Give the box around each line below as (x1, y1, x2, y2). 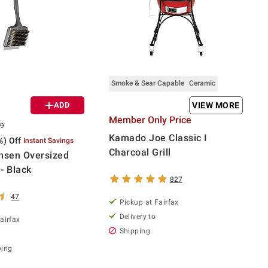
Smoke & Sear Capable (111, 78, 184, 87)
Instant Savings (23, 136, 74, 145)
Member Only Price (108, 114, 191, 126)
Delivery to (119, 212, 156, 221)
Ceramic (188, 78, 215, 87)
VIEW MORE (192, 100, 240, 110)
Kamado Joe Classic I (108, 132, 208, 144)
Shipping (119, 226, 151, 235)
